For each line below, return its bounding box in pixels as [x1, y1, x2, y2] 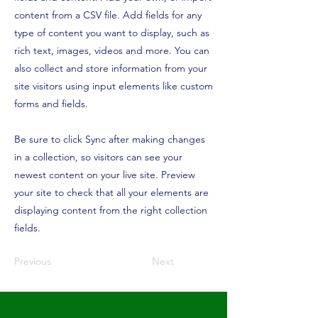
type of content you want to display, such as [14, 26, 209, 39]
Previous [14, 254, 51, 268]
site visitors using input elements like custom [14, 79, 213, 92]
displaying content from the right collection [14, 203, 207, 216]
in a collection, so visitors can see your [14, 150, 182, 163]
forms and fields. [14, 97, 88, 110]
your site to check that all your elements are [14, 185, 209, 199]
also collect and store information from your [14, 61, 207, 75]
